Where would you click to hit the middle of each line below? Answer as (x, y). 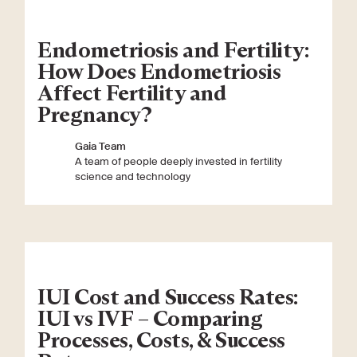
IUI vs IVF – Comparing (150, 318)
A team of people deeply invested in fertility (179, 162)
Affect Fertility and (132, 92)
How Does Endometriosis (159, 71)
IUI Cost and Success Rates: (168, 296)
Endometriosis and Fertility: (174, 49)
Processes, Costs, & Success (161, 339)
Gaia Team (101, 147)
